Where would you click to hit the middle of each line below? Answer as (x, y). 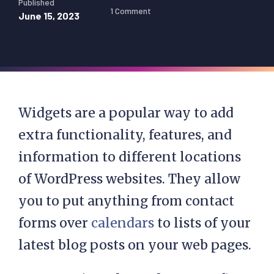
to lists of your (202, 223)
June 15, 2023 (49, 16)
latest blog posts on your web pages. (135, 245)
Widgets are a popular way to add (126, 113)
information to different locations (130, 157)
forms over (55, 223)
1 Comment (131, 10)
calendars (123, 223)
